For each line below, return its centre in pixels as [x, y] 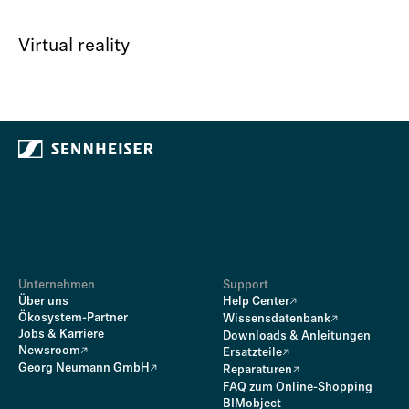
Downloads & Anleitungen [297, 336]
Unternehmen [57, 285]
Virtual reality [74, 47]
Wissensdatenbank [277, 319]
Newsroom [49, 351]
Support [246, 285]
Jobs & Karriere [61, 335]
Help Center [256, 302]
